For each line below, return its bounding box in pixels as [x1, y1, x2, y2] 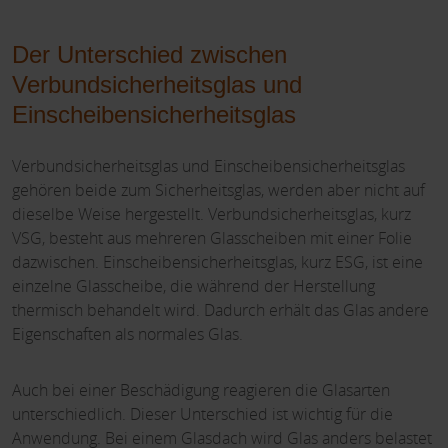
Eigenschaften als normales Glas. [12, 323, 243, 346]
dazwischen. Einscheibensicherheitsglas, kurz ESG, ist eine [12, 251, 423, 274]
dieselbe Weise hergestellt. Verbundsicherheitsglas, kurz [12, 203, 411, 226]
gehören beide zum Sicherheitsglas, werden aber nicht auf [12, 179, 425, 202]
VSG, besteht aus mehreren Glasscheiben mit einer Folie [12, 227, 412, 250]
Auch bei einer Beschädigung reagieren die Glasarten [12, 379, 390, 402]
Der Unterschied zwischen [12, 41, 287, 69]
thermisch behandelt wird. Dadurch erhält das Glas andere [12, 299, 429, 322]
